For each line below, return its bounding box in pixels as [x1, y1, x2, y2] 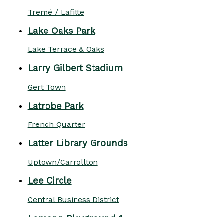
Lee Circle [27, 175, 72, 186]
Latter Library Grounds [27, 138, 128, 149]
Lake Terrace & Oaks [27, 45, 104, 54]
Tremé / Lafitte [27, 7, 84, 16]
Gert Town [27, 82, 66, 92]
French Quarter [27, 120, 85, 129]
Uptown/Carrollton [27, 157, 98, 167]
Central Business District [27, 195, 119, 204]
